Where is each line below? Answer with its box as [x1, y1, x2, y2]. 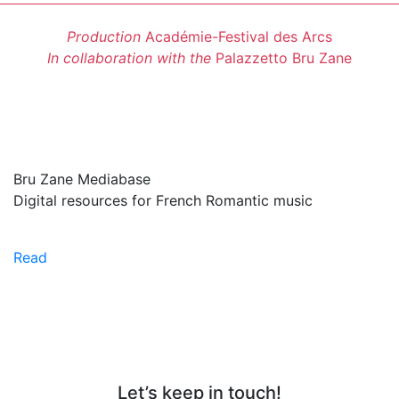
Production [67, 27, 141, 45]
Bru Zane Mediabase [13, 169, 151, 188]
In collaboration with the [47, 48, 211, 67]
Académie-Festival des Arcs [141, 27, 332, 45]
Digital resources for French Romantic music [13, 191, 313, 209]
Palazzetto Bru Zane [211, 48, 352, 67]
